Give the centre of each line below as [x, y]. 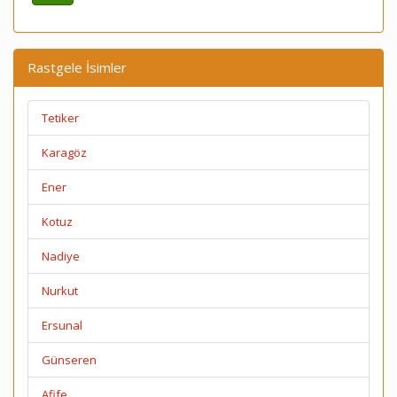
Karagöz [64, 152]
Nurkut [60, 291]
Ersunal [62, 325]
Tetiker [60, 118]
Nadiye [61, 256]
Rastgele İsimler [77, 67]
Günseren [69, 360]
